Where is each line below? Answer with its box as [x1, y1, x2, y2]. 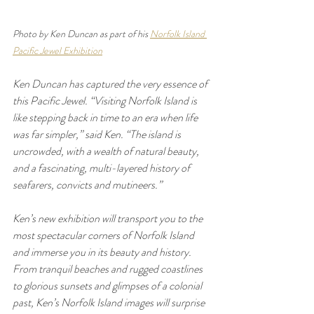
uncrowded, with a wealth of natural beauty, [13, 143, 201, 160]
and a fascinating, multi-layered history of [13, 160, 192, 177]
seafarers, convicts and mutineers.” [13, 177, 162, 193]
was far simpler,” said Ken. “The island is [13, 126, 183, 143]
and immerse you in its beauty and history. [13, 244, 193, 261]
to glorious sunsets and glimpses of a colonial [13, 278, 204, 294]
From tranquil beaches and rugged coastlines [13, 261, 205, 278]
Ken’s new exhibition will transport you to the [13, 210, 205, 227]
